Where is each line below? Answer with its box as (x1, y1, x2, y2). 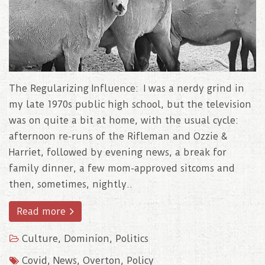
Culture (22, 233, 58, 245)
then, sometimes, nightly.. (9, 179, 132, 190)
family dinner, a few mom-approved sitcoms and (9, 163, 235, 174)
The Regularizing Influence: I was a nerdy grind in (9, 83, 244, 95)
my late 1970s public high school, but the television (9, 99, 251, 111)
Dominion (64, 233, 109, 245)
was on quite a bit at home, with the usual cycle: (9, 115, 241, 127)
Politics (115, 233, 148, 245)
